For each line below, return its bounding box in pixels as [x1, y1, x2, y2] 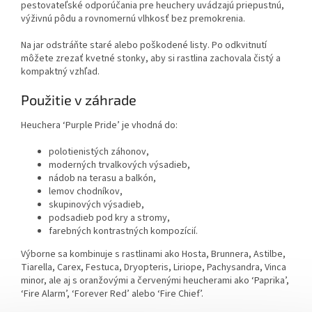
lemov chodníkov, [49, 184, 123, 198]
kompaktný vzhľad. [21, 65, 100, 79]
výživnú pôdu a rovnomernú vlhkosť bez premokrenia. [21, 12, 245, 26]
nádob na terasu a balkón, [49, 171, 156, 185]
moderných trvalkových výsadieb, [49, 157, 190, 172]
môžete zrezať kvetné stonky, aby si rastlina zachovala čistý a [21, 52, 281, 66]
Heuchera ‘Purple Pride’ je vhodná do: [21, 118, 178, 132]
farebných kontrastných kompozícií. [49, 224, 198, 238]
